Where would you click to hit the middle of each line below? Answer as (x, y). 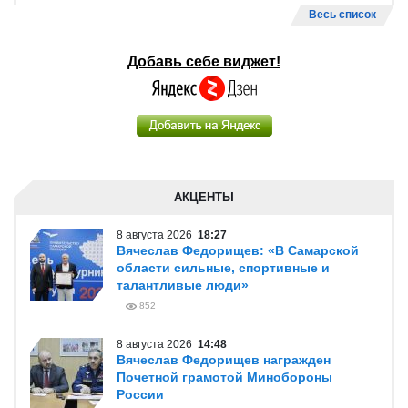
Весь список (342, 15)
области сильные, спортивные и (223, 268)
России (140, 394)
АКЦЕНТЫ (204, 197)
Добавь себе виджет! (204, 61)
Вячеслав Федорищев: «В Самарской (238, 250)
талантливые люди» (183, 285)
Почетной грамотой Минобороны (224, 377)
